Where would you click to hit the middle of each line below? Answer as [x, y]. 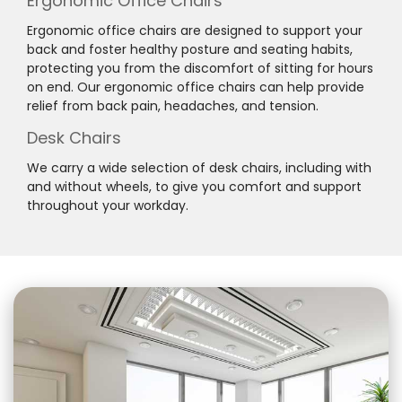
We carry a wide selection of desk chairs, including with [199, 167]
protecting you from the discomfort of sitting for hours [200, 68]
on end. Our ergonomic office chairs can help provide [196, 87]
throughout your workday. [108, 205]
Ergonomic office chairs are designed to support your [195, 30]
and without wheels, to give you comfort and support [194, 186]
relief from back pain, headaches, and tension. [173, 105]
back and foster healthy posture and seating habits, [190, 49]
